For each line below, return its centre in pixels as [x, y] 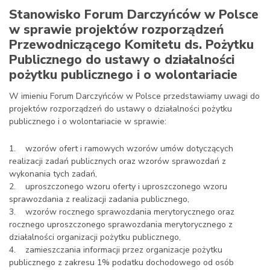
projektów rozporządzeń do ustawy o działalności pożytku [121, 109]
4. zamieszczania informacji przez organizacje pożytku [116, 250]
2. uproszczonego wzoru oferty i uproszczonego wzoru [118, 187]
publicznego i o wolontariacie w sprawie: [88, 121]
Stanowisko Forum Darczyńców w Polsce [134, 14]
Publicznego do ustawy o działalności [122, 60]
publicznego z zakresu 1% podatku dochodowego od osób [121, 262]
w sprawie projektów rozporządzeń [117, 30]
